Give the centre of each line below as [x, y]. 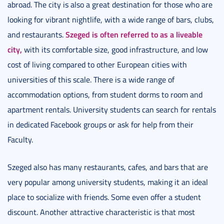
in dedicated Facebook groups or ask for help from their [100, 124]
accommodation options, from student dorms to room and [105, 94]
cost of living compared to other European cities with [97, 64]
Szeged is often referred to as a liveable [134, 34]
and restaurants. [36, 34]
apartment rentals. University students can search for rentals [112, 109]
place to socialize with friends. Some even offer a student [104, 197]
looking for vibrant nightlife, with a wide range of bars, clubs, [111, 19]
